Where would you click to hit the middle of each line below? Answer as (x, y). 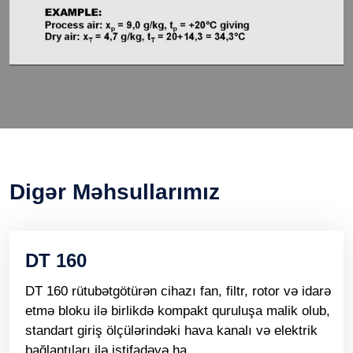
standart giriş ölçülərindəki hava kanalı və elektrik (171, 331)
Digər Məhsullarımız (115, 192)
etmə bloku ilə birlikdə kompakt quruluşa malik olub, (178, 311)
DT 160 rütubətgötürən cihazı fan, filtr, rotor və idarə (178, 292)
